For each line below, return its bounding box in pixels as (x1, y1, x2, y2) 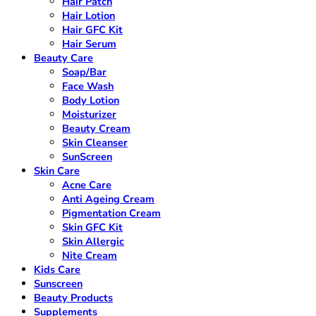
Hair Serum (62, 37, 116, 51)
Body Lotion (62, 93, 119, 108)
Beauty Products (34, 291, 113, 305)
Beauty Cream (62, 121, 130, 136)
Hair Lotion (62, 8, 115, 23)
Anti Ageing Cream (62, 192, 154, 207)
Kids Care (34, 262, 80, 277)
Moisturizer (62, 107, 116, 122)
